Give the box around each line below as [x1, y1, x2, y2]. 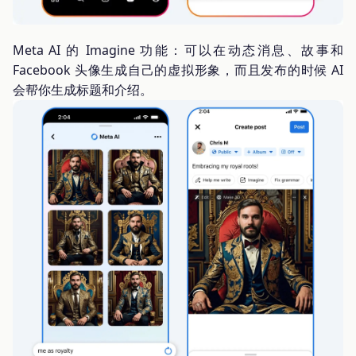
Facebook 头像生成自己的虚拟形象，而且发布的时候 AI [13, 60, 343, 79]
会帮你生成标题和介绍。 [13, 80, 153, 99]
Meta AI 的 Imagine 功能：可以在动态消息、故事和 [13, 41, 343, 59]
